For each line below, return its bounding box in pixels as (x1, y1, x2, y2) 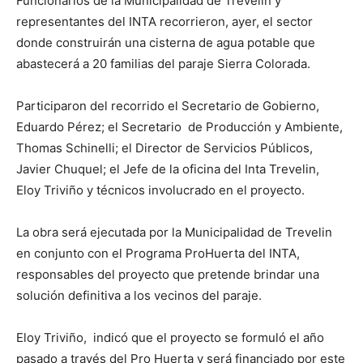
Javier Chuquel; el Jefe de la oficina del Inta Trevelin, (16, 161, 322, 177)
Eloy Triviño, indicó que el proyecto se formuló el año (16, 330, 324, 345)
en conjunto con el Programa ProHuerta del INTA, (16, 246, 300, 261)
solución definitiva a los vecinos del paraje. (16, 288, 262, 303)
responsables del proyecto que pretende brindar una (16, 267, 319, 282)
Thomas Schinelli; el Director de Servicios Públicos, (16, 140, 313, 156)
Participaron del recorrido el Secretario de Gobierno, (16, 98, 319, 113)
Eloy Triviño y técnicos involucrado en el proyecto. (16, 182, 305, 198)
